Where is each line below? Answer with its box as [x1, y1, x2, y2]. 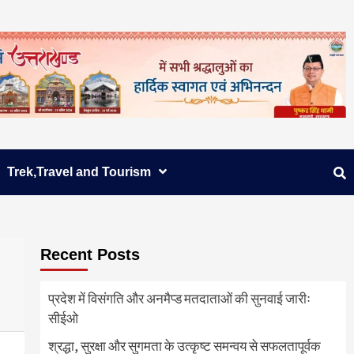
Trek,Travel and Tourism [7, 165, 151, 179]
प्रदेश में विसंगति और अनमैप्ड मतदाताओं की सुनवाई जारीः [47, 290, 311, 308]
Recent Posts [40, 246, 140, 264]
